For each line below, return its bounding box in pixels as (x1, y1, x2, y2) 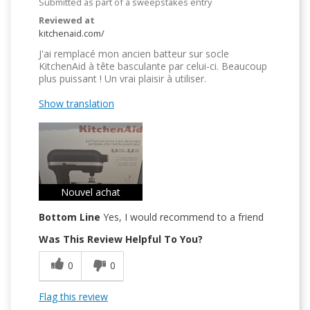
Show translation (39, 96, 114, 110)
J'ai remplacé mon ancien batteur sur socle (39, 46, 229, 60)
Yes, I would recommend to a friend (100, 210, 264, 224)
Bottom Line (39, 210, 100, 224)
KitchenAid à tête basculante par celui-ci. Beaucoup (39, 59, 267, 73)
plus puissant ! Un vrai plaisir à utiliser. (39, 71, 206, 85)
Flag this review (39, 289, 108, 303)
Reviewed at (39, 13, 95, 26)
